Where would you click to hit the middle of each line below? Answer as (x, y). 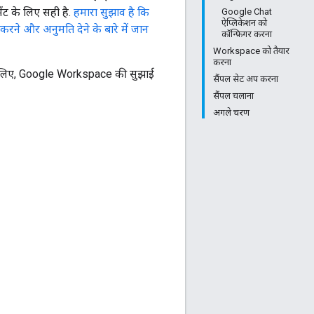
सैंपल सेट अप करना (246, 79)
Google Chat (247, 12)
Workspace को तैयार (251, 51)
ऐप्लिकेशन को (244, 23)
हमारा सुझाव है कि (111, 12)
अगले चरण (231, 112)
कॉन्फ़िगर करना (247, 34)
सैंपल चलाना (233, 96)
